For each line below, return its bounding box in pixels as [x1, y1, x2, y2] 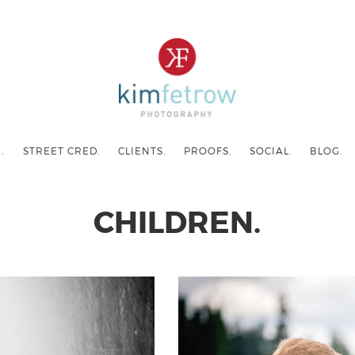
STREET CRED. [22, 145, 100, 156]
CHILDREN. [94, 202, 261, 239]
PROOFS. [184, 145, 231, 156]
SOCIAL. [250, 145, 292, 156]
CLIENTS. [117, 145, 166, 156]
